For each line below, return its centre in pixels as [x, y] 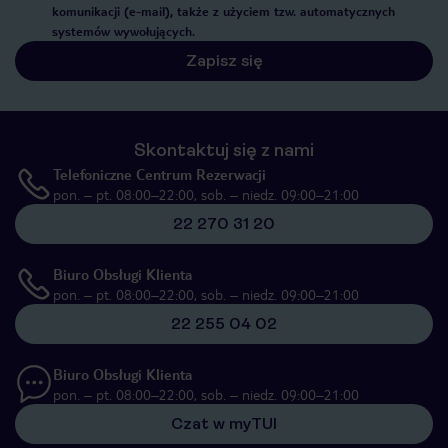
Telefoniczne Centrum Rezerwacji [159, 174]
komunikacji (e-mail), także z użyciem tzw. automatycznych [223, 11]
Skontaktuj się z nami [224, 150]
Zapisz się [224, 60]
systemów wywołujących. [123, 31]
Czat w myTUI [224, 423]
